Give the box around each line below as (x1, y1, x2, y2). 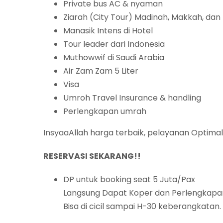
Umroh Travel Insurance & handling (63, 92, 201, 104)
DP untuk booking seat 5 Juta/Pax (63, 174, 195, 186)
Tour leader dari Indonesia (63, 38, 165, 50)
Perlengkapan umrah (63, 106, 146, 117)
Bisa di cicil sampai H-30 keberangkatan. (63, 201, 221, 213)
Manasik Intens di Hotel (63, 25, 153, 37)
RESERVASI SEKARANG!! (43, 150, 141, 162)
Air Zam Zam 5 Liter (63, 65, 138, 77)
